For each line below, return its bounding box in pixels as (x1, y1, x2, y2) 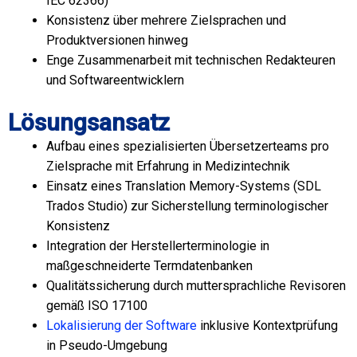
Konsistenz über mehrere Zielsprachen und (46, 13, 286, 28)
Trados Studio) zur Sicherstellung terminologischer (46, 198, 328, 214)
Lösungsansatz (8, 108, 170, 136)
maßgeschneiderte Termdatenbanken (46, 258, 253, 273)
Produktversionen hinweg (46, 33, 188, 48)
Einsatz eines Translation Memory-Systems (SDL (46, 178, 321, 194)
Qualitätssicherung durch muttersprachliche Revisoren (46, 278, 346, 293)
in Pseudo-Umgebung (46, 338, 167, 353)
